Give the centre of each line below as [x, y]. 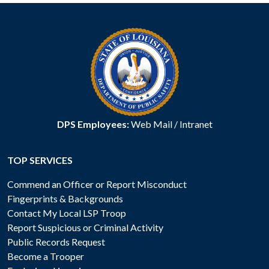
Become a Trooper [46, 256]
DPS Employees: [93, 124]
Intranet [196, 124]
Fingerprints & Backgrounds [65, 199]
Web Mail [151, 124]
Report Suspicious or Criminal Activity [85, 228]
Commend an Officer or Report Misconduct [97, 184]
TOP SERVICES [40, 160]
